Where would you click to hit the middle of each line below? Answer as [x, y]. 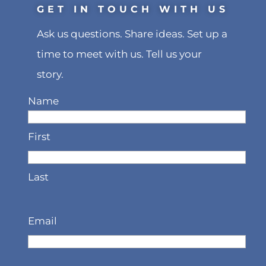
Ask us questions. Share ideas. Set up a [132, 34]
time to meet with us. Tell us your [120, 54]
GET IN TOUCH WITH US [133, 9]
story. [50, 74]
